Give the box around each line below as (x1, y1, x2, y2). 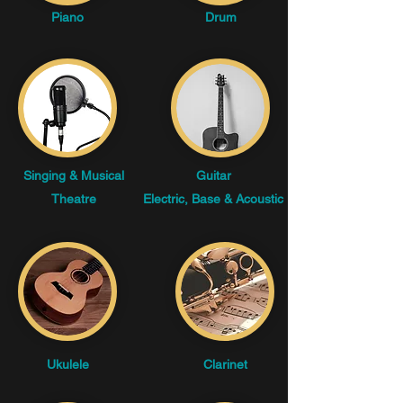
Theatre (51, 192, 96, 206)
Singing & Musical (23, 168, 124, 183)
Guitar (195, 168, 231, 183)
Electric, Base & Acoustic (143, 192, 283, 206)
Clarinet (202, 357, 247, 372)
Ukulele (46, 357, 89, 372)
